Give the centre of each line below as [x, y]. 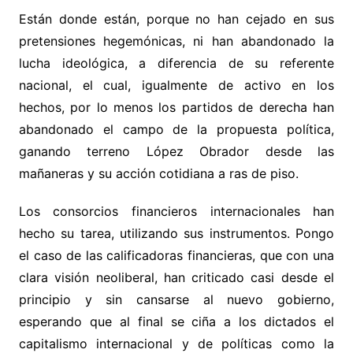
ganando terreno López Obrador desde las [176, 151]
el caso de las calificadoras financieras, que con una [176, 255]
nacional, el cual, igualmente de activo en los [176, 85]
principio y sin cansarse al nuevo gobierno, [176, 299]
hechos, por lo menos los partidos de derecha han [176, 107]
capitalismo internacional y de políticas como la [176, 343]
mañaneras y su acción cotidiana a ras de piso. [158, 173]
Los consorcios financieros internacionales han [176, 211]
